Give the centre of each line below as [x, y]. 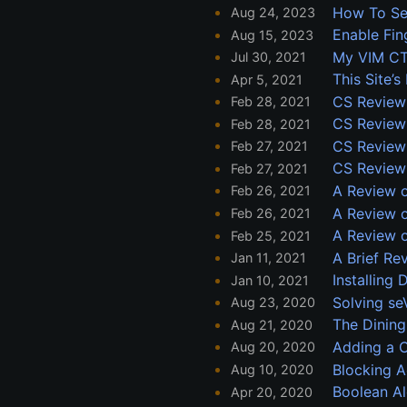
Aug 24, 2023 [273, 12]
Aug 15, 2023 [272, 35]
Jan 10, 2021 [270, 280]
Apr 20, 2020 [272, 392]
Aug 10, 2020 [272, 369]
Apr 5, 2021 [267, 79]
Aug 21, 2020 [272, 324]
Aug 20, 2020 [273, 347]
